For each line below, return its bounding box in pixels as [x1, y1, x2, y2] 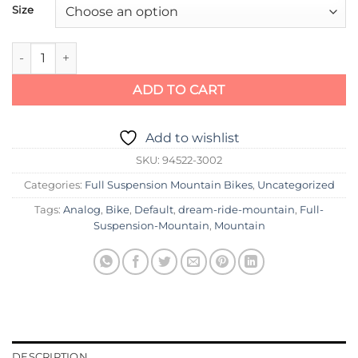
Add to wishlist [145, 130, 240, 146]
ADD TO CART [133, 82, 225, 97]
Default [134, 204, 173, 217]
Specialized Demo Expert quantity [11, 42, 201, 58]
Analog [63, 204, 101, 217]
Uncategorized [257, 179, 335, 192]
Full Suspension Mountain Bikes [84, 179, 253, 192]
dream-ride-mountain [178, 204, 295, 217]
